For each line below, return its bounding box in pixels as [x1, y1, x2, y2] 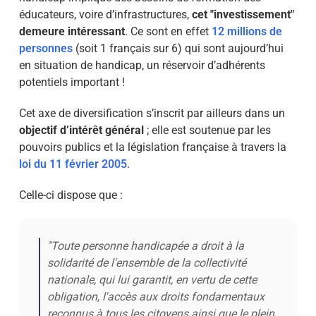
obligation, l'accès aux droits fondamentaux [47, 290, 265, 303]
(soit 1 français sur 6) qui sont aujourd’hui [72, 42, 284, 55]
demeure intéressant [18, 25, 125, 38]
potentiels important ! [18, 75, 125, 89]
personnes [18, 42, 73, 55]
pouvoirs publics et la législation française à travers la [18, 140, 286, 154]
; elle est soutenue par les [143, 123, 271, 137]
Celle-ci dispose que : [18, 188, 123, 202]
